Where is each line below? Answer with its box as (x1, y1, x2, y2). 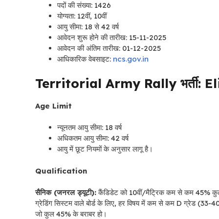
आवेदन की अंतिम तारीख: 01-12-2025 (57, 44, 161, 53)
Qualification (35, 166, 87, 175)
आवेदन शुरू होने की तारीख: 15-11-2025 (57, 33, 166, 43)
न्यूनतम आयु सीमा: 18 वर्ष (57, 123, 122, 132)
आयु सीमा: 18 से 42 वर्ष (57, 22, 119, 32)
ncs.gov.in (113, 54, 149, 64)
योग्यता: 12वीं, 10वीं (57, 11, 107, 21)
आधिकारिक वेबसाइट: (57, 54, 113, 64)
